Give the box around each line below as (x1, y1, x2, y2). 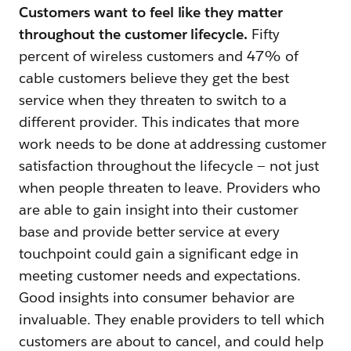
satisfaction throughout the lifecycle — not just (19, 156, 319, 175)
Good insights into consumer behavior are (19, 288, 295, 306)
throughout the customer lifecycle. (19, 24, 252, 43)
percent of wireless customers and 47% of (19, 46, 299, 65)
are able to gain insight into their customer (19, 200, 299, 219)
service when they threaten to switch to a (19, 90, 288, 109)
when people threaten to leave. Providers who (19, 178, 321, 197)
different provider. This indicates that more (19, 112, 300, 131)
